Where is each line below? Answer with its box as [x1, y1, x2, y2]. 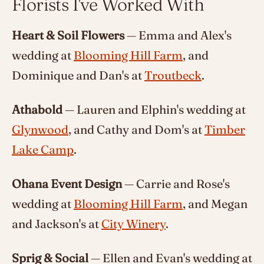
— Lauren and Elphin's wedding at [62, 101, 246, 117]
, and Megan [183, 196, 247, 211]
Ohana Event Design [12, 176, 122, 191]
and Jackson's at [12, 216, 101, 231]
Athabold [12, 101, 62, 117]
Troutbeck [144, 67, 202, 82]
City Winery [101, 216, 166, 231]
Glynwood [12, 121, 68, 137]
